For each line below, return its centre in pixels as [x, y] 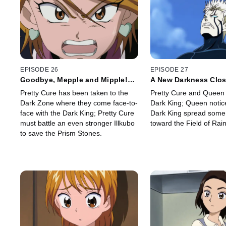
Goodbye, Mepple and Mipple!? [76, 80]
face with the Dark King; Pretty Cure [77, 113]
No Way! [35, 88]
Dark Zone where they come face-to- [79, 103]
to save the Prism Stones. [61, 133]
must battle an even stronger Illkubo [77, 123]
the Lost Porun [177, 88]
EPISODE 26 [39, 70]
